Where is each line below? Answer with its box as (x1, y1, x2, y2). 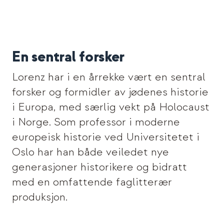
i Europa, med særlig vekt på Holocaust (11, 99, 209, 114)
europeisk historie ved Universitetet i (11, 129, 199, 144)
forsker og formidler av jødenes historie (11, 84, 208, 99)
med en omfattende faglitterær (11, 174, 172, 189)
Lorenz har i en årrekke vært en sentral (11, 69, 205, 84)
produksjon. (11, 189, 67, 204)
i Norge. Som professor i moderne (11, 114, 180, 129)
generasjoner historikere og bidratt (11, 159, 187, 174)
